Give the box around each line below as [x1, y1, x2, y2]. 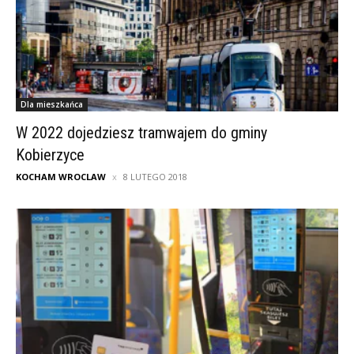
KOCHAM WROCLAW [16, 171, 106, 183]
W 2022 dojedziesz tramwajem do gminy [16, 123, 267, 143]
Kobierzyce [16, 145, 85, 165]
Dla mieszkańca [21, 99, 83, 111]
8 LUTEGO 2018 [123, 171, 187, 183]
